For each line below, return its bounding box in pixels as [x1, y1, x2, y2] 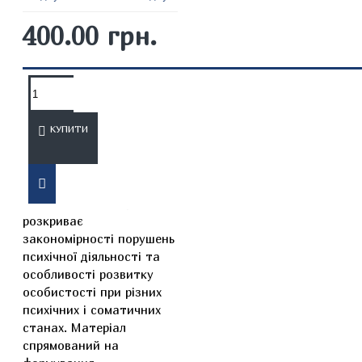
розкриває [23, 213, 83, 228]
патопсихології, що [23, 196, 136, 210]
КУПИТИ [50, 123, 88, 135]
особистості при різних [23, 284, 162, 299]
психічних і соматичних [23, 302, 161, 317]
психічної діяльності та [23, 249, 160, 263]
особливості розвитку [23, 267, 154, 281]
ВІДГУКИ [112, 101, 170, 117]
